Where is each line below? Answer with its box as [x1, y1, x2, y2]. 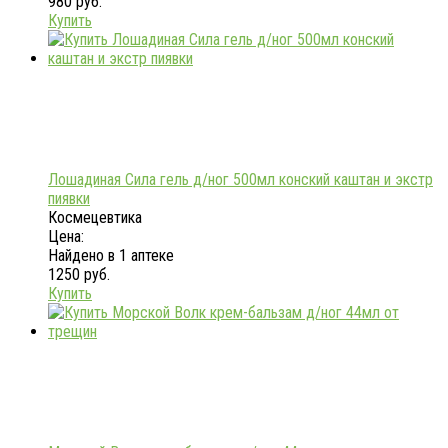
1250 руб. [48, 265, 110, 285]
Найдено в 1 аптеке [48, 246, 174, 266]
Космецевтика [48, 208, 142, 228]
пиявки [48, 189, 90, 209]
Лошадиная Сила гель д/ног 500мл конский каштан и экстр [48, 170, 433, 190]
